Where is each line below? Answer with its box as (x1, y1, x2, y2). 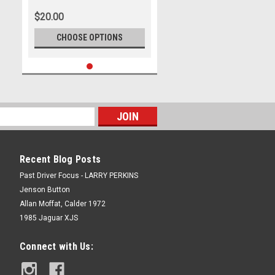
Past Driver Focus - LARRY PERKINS (19, 171, 138, 180)
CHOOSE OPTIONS (56, 33, 123, 42)
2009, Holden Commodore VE (34, 6, 133, 15)
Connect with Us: (19, 241, 93, 252)
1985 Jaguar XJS (19, 214, 78, 222)
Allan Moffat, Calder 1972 (19, 199, 106, 208)
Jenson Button (19, 185, 70, 194)
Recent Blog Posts (19, 153, 101, 165)
